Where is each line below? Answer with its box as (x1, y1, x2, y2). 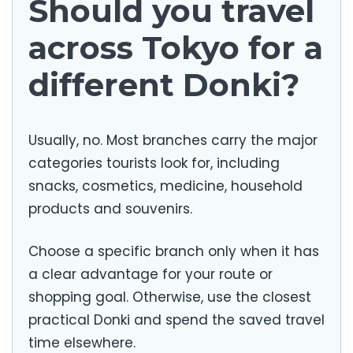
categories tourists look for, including (28, 153, 280, 173)
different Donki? (28, 65, 299, 104)
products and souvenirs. (28, 199, 192, 218)
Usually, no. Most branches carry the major (28, 130, 318, 150)
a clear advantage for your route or (28, 265, 273, 284)
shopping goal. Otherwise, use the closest (28, 288, 311, 307)
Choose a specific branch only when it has (28, 242, 319, 262)
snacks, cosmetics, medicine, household (28, 176, 303, 195)
